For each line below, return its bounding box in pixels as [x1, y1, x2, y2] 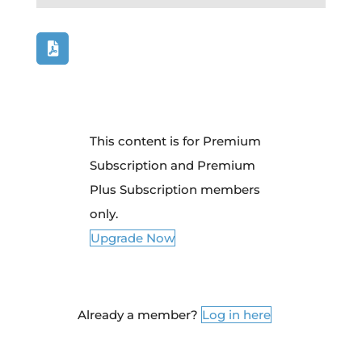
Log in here [201, 307, 271, 323]
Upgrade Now [90, 230, 175, 246]
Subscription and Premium [89, 158, 255, 174]
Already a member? [77, 307, 201, 323]
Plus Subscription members [89, 182, 260, 198]
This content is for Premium [89, 133, 261, 149]
